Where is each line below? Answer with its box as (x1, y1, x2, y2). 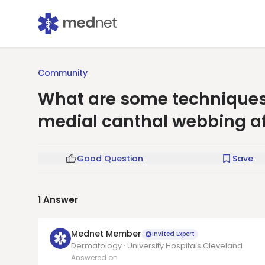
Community (38, 67, 88, 79)
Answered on (71, 253, 118, 263)
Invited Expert (152, 229, 195, 238)
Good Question (77, 153, 143, 164)
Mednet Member (71, 228, 141, 240)
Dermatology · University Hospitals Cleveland (71, 240, 243, 251)
